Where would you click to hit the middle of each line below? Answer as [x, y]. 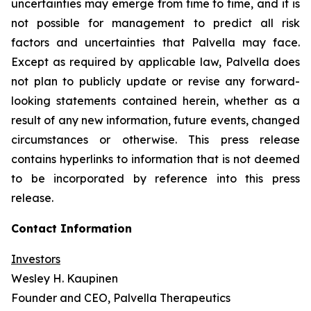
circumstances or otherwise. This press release [155, 140]
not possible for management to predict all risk [155, 23]
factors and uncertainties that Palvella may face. [155, 42]
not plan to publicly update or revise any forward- [155, 81]
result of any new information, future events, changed [155, 120]
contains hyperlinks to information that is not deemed [155, 159]
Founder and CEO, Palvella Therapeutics [121, 298]
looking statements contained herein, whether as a [155, 101]
